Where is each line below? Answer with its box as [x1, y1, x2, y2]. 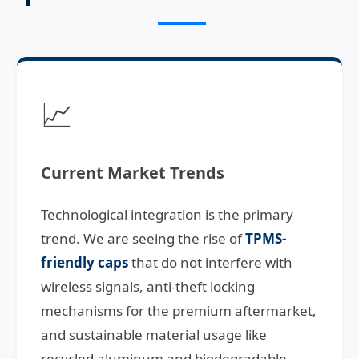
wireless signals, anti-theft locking [40, 277, 255, 296]
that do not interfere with [127, 253, 292, 272]
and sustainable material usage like [40, 325, 267, 345]
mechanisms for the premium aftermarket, [40, 301, 317, 321]
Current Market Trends [40, 162, 224, 184]
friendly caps [40, 253, 128, 272]
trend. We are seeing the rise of [40, 229, 245, 248]
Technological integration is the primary [40, 205, 293, 224]
